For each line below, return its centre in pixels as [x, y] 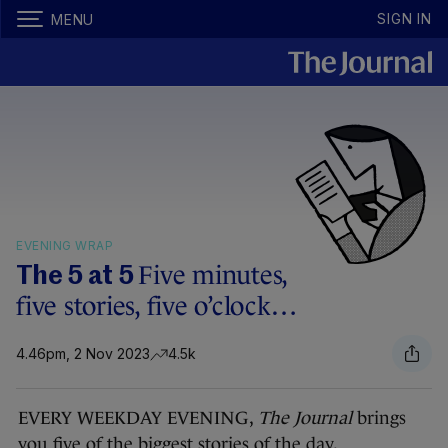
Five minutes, [212, 275]
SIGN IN [404, 18]
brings [379, 418]
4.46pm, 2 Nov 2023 [83, 353]
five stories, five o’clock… [156, 306]
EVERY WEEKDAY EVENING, [138, 418]
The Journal [305, 418]
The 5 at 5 [77, 277]
